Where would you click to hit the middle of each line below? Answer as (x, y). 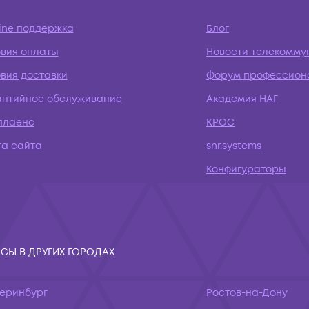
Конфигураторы (246, 169)
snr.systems (234, 146)
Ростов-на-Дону (247, 293)
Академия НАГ (242, 99)
